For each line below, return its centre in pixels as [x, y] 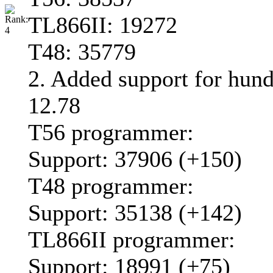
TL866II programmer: [132, 240]
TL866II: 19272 [103, 25]
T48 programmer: [111, 186]
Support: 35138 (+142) [135, 213]
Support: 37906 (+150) [135, 159]
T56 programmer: [111, 133]
